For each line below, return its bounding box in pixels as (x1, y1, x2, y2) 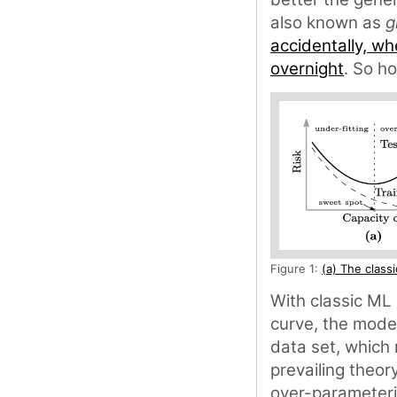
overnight (270, 58, 344, 79)
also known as (270, 12, 385, 33)
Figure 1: (270, 261, 322, 276)
